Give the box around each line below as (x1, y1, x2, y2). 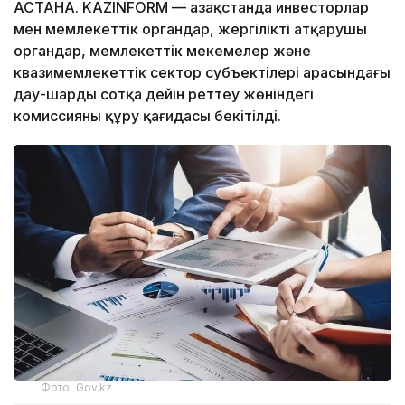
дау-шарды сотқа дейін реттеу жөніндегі (14, 84, 314, 103)
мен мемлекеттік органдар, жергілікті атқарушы (14, 19, 367, 38)
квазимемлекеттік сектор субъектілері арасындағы (14, 62, 391, 81)
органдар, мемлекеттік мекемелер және (14, 41, 311, 60)
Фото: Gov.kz (41, 380, 113, 394)
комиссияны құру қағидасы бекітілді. (14, 106, 285, 125)
